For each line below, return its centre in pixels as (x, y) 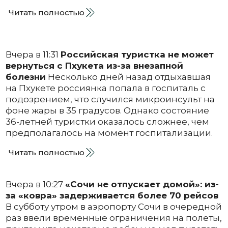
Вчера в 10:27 (35, 184)
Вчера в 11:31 (33, 55)
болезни (25, 77)
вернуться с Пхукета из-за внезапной (94, 66)
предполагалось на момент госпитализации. (109, 133)
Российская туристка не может (137, 55)
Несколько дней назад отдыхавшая (128, 77)
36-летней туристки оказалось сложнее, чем (107, 122)
